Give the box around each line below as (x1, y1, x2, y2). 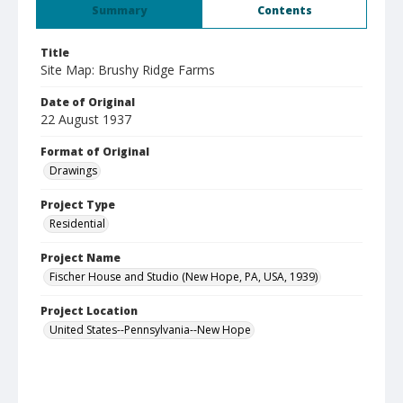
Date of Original (40, 94, 135, 110)
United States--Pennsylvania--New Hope (49, 322, 251, 337)
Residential (49, 216, 105, 231)
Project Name (40, 250, 121, 265)
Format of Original (40, 144, 149, 159)
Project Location (40, 303, 138, 318)
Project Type (40, 197, 115, 212)
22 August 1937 (40, 111, 131, 128)
